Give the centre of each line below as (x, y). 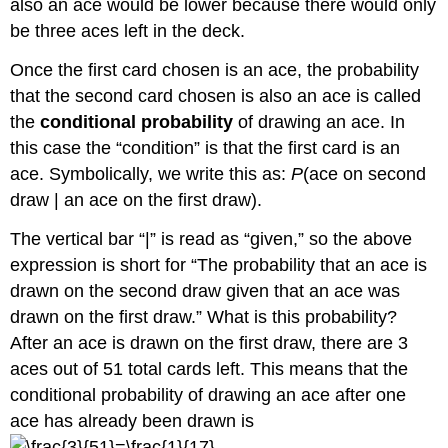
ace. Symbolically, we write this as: (151, 174)
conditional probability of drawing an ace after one (208, 395)
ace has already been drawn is (132, 421)
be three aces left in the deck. (128, 31)
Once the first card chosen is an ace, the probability (215, 70)
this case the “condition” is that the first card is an (205, 148)
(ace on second (365, 174)
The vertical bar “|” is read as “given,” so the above (211, 239)
